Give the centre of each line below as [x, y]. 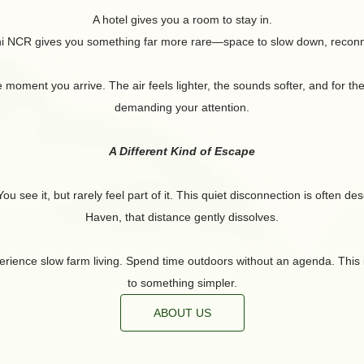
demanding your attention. [182, 107]
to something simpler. [182, 282]
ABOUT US [182, 312]
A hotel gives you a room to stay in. [182, 19]
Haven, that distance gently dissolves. [182, 217]
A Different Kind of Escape [182, 151]
